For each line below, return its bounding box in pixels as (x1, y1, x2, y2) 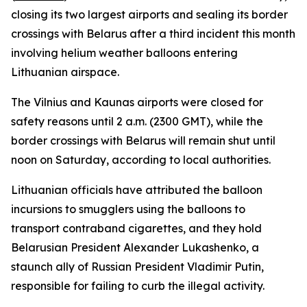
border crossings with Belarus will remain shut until (11, 134, 275, 147)
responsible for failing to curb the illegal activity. (11, 279, 265, 293)
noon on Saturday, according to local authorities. (11, 153, 271, 167)
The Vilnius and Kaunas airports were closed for (11, 95, 263, 109)
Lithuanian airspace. (11, 65, 119, 79)
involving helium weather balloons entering (11, 46, 238, 60)
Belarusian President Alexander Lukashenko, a (11, 241, 259, 254)
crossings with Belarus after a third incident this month (11, 27, 295, 40)
